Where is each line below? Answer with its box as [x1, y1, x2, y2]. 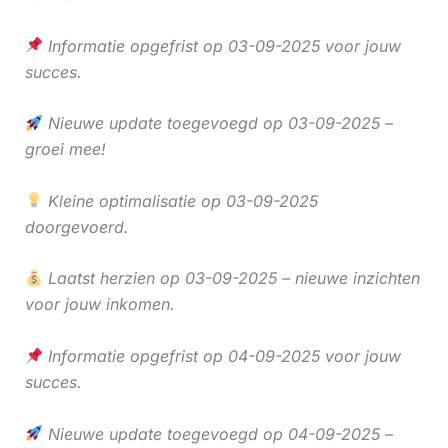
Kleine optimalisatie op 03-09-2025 [42, 190, 318, 211]
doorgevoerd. [24, 216, 129, 237]
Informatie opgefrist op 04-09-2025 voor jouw [42, 346, 401, 367]
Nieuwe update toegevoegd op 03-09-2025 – [42, 113, 393, 134]
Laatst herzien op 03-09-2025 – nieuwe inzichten [42, 268, 420, 289]
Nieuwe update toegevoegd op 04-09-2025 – [42, 423, 393, 444]
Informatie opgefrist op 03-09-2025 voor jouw [42, 35, 401, 56]
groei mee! [24, 139, 106, 160]
